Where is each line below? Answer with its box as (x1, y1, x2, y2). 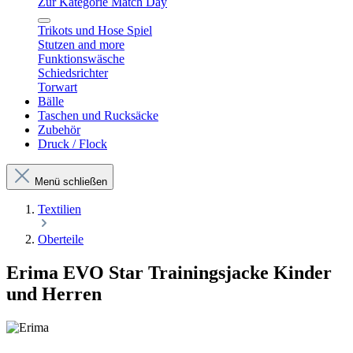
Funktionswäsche (38, 52, 124, 65)
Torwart (38, 80, 77, 94)
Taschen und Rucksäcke (38, 109, 158, 122)
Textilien (38, 203, 81, 216)
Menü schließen (35, 176, 107, 188)
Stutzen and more (38, 38, 124, 51)
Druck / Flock (38, 137, 107, 150)
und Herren (6, 283, 102, 304)
